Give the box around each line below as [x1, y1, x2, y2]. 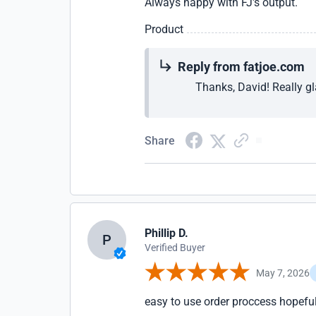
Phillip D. [145, 226, 189, 240]
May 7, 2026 [256, 267, 310, 279]
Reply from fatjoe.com [178, 59, 305, 74]
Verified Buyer [145, 242, 206, 253]
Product [145, 23, 184, 36]
